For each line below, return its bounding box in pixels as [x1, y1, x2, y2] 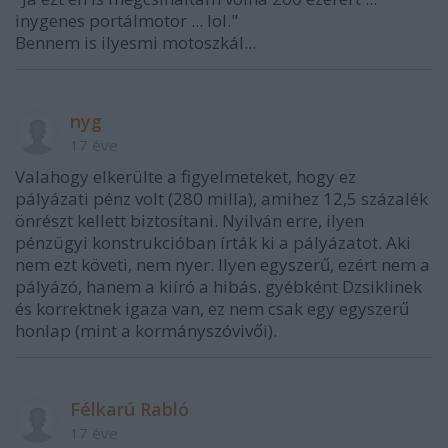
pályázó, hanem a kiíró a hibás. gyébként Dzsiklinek [15, 275, 422, 298]
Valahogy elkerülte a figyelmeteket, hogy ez [15, 165, 356, 188]
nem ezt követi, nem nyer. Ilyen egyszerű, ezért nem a [15, 253, 430, 276]
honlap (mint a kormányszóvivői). [15, 319, 277, 342]
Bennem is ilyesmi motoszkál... [15, 31, 256, 54]
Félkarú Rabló [70, 397, 189, 421]
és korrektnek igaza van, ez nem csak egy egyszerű [15, 297, 409, 320]
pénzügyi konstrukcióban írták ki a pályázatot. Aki [15, 231, 411, 254]
